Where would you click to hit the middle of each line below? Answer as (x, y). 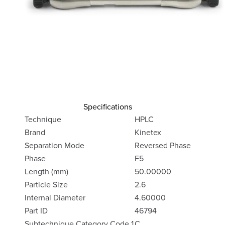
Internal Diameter (55, 197)
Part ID (36, 210)
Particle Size (46, 184)
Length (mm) (46, 171)
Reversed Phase (163, 145)
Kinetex (148, 132)
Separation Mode (54, 145)
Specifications (108, 106)
